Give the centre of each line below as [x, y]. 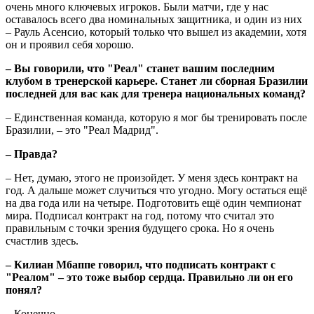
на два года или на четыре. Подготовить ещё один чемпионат [153, 203]
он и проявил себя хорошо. [70, 45]
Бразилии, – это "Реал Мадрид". [82, 130]
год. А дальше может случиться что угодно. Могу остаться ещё [156, 191]
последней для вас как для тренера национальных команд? [156, 94]
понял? [24, 290]
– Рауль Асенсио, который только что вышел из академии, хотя [156, 32]
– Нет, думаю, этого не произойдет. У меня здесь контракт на [152, 178]
